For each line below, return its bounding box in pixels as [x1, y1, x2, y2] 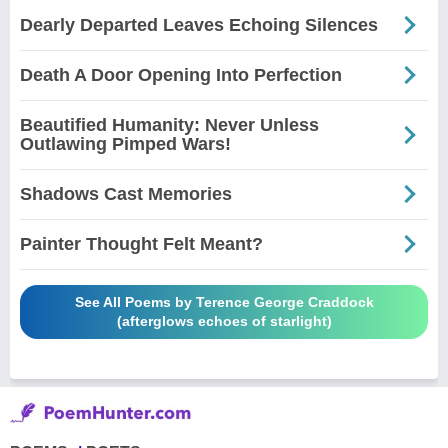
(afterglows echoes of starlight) [116, 312, 332, 329]
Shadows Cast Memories [20, 183, 232, 204]
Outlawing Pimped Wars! [20, 133, 231, 154]
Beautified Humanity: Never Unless [20, 114, 319, 135]
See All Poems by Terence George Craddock [74, 293, 374, 310]
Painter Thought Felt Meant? [20, 233, 263, 254]
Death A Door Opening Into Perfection [20, 64, 342, 85]
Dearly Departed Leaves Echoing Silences [20, 14, 378, 35]
